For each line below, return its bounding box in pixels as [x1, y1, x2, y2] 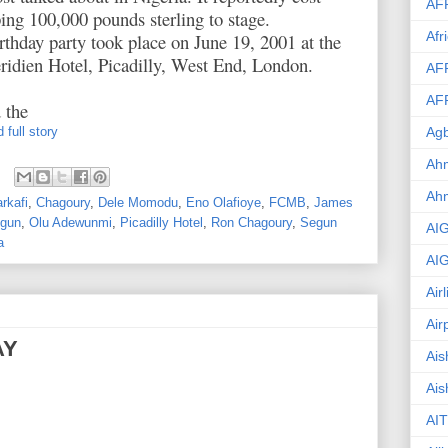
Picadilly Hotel [120, 214, 203, 230]
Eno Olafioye [186, 194, 261, 210]
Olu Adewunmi [29, 214, 112, 230]
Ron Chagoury [211, 214, 292, 230]
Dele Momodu [98, 194, 178, 210]
